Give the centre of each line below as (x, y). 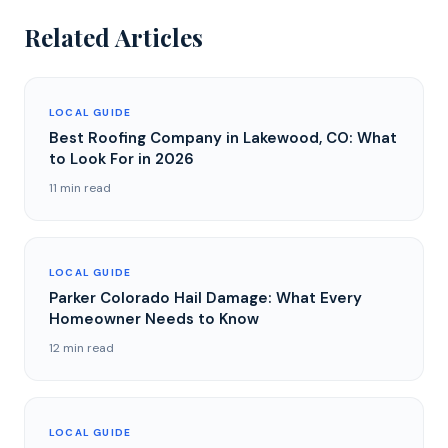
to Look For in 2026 (121, 159)
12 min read (81, 348)
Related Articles (113, 37)
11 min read (80, 188)
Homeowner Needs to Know (154, 319)
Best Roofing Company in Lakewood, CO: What (223, 138)
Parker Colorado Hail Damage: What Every (205, 298)
